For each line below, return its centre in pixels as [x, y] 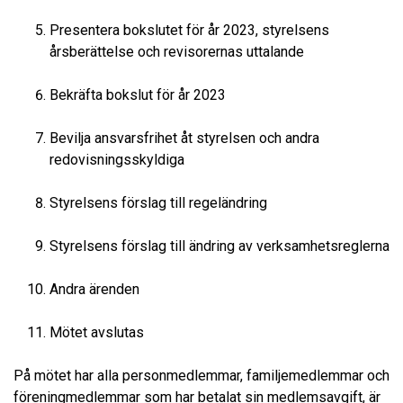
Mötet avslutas [97, 333]
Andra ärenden [94, 290]
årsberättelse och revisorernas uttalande [177, 52]
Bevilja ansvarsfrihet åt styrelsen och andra [184, 139]
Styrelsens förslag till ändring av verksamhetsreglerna [219, 246]
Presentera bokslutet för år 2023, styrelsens [189, 31]
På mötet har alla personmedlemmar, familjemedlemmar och [201, 376]
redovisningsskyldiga [117, 160]
